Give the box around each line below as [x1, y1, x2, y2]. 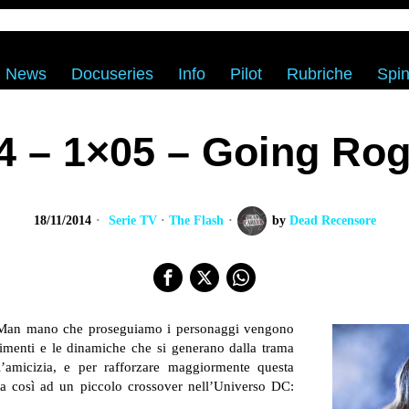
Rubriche [286, 65, 352, 83]
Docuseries [70, 65, 153, 83]
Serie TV [108, 214, 157, 227]
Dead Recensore [288, 214, 376, 227]
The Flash [168, 214, 224, 227]
